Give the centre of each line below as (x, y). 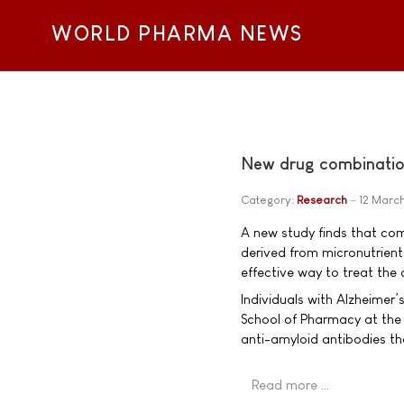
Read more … (291, 384)
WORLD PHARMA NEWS (177, 34)
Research (322, 200)
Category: (269, 200)
